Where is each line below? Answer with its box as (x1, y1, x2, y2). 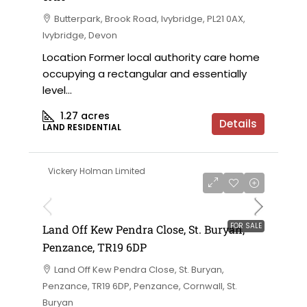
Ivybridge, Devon (42, 29, 117, 42)
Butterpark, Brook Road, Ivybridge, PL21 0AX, (54, 12, 245, 25)
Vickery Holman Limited (48, 165, 145, 177)
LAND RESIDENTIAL (42, 121, 121, 133)
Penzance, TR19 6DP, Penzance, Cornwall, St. (42, 280, 237, 293)
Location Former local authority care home (42, 50, 260, 64)
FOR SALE (230, 221, 262, 231)
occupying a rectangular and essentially (42, 66, 247, 81)
